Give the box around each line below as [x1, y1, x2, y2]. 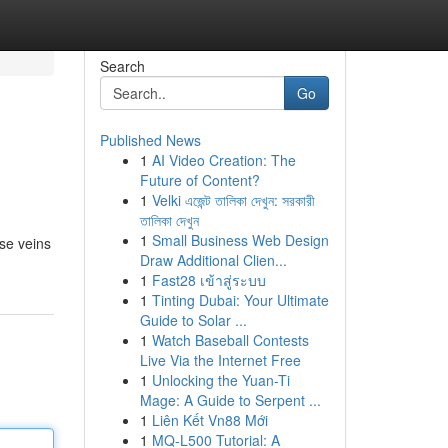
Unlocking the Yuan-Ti [151, 370, 290, 390]
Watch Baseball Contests [151, 330, 309, 350]
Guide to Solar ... [139, 310, 247, 330]
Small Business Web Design [151, 230, 329, 250]
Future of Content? [139, 170, 260, 190]
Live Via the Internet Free [139, 350, 301, 370]
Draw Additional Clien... [139, 250, 287, 270]
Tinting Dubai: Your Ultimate [151, 290, 329, 310]
